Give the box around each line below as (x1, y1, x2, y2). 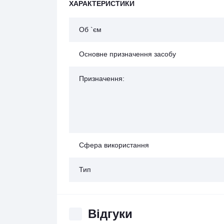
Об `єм (79, 25, 101, 33)
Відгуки (88, 207, 132, 220)
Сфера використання (79, 141, 149, 149)
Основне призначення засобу (79, 50, 176, 58)
